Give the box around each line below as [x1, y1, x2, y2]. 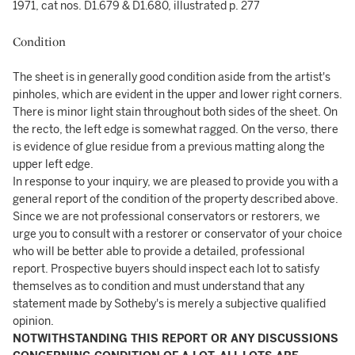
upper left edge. [13, 157, 94, 171]
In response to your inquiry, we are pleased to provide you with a [13, 174, 338, 189]
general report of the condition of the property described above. [13, 192, 338, 206]
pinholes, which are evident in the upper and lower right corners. [13, 87, 342, 101]
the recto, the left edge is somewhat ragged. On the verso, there [13, 122, 338, 136]
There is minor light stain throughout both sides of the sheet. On [13, 105, 338, 119]
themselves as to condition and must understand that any [13, 279, 304, 293]
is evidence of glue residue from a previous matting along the [13, 139, 325, 154]
